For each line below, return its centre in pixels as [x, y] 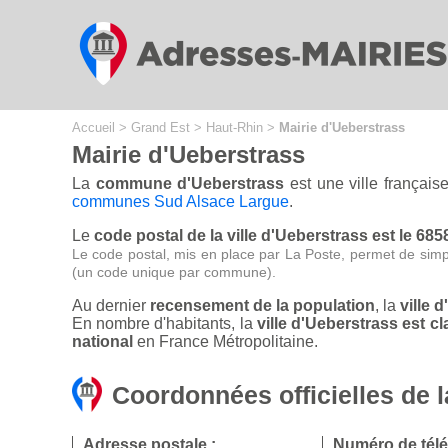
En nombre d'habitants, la [164, 324]
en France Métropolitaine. [225, 342]
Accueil [93, 127]
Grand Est [160, 127]
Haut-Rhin [234, 127]
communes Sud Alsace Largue [180, 202]
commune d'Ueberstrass [190, 184]
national [102, 342]
